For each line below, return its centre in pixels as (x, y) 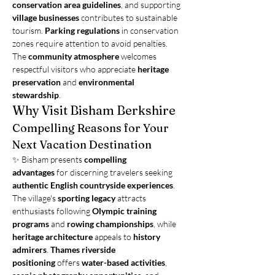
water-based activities (123, 262)
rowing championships (110, 224)
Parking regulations (82, 30)
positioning (34, 262)
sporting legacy (87, 198)
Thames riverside (84, 250)
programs (31, 224)
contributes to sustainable (129, 17)
